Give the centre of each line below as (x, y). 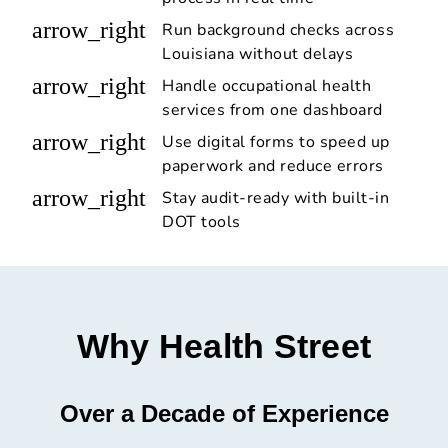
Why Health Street (224, 346)
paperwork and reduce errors (273, 166)
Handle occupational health (266, 86)
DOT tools (201, 222)
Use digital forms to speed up (276, 142)
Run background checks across (278, 30)
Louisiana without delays (257, 54)
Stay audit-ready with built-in (275, 198)
